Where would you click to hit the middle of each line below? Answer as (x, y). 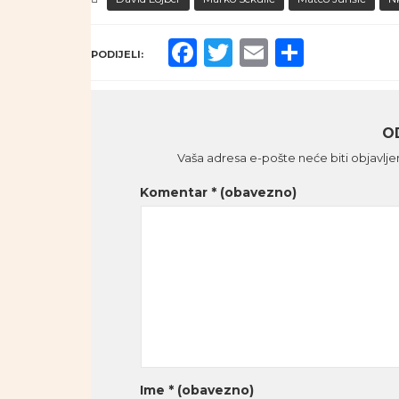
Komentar (175, 193)
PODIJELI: (117, 55)
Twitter (284, 53)
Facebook (265, 53)
